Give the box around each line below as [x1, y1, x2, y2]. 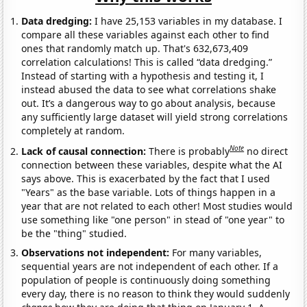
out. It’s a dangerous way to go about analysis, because [21, 97, 276, 110]
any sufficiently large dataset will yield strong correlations [21, 110, 288, 124]
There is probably [149, 144, 230, 158]
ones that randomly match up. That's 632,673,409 [21, 42, 249, 56]
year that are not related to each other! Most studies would [21, 199, 293, 212]
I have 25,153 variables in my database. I [92, 14, 283, 28]
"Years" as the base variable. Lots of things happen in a [21, 185, 276, 199]
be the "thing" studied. [21, 226, 127, 240]
